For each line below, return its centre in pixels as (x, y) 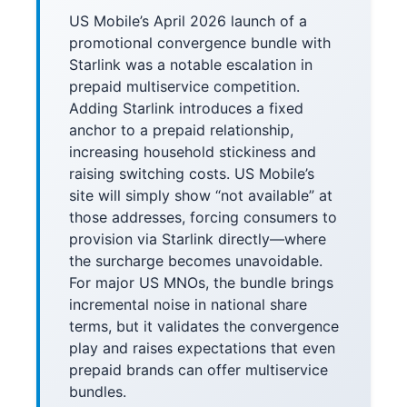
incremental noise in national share (188, 304)
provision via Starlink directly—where (198, 239)
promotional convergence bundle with (200, 43)
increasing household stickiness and (193, 152)
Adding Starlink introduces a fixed (186, 108)
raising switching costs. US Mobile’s (192, 174)
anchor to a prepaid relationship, (181, 130)
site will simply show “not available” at (201, 195)
